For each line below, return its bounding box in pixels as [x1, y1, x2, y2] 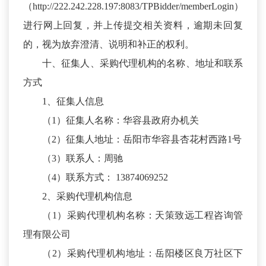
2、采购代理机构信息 [42, 191, 132, 202]
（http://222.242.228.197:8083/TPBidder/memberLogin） [23, 1, 243, 12]
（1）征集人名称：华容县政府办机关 [42, 115, 199, 126]
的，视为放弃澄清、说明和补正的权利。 [23, 39, 194, 50]
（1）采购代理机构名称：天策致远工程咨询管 [42, 210, 243, 221]
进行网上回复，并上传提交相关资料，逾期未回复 [23, 20, 243, 31]
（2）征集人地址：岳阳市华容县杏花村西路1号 [42, 134, 242, 145]
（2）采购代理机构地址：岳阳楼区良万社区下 [42, 248, 243, 259]
